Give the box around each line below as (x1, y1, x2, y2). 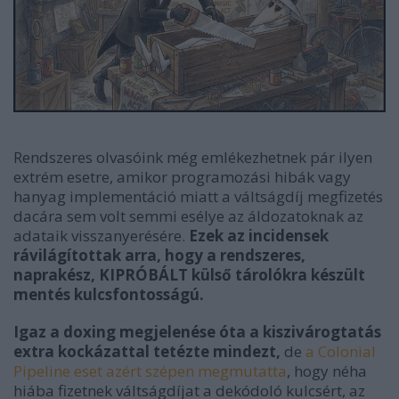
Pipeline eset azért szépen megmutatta (13, 360, 287, 381)
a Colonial (305, 340, 376, 362)
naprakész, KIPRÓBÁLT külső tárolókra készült (13, 264, 365, 285)
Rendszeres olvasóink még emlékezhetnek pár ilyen (13, 146, 372, 167)
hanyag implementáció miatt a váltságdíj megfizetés (13, 185, 383, 207)
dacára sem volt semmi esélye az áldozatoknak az (13, 205, 363, 226)
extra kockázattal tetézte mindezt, (13, 340, 281, 362)
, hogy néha (287, 360, 367, 381)
